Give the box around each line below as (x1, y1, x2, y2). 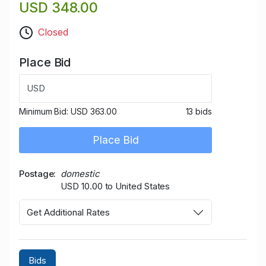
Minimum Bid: (19, 106, 71, 117)
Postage (19, 168, 54, 180)
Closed (38, 26, 68, 39)
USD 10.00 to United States (61, 180, 170, 192)
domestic (61, 168, 100, 180)
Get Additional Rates (27, 206, 110, 218)
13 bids (185, 106, 212, 117)
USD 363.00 (70, 106, 118, 117)
